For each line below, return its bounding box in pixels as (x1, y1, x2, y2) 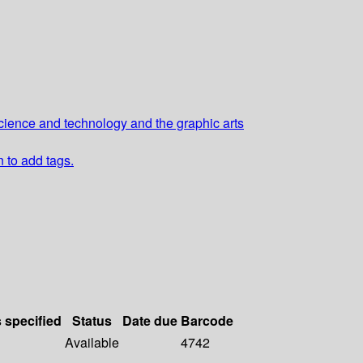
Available (65, 333, 119, 352)
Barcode (181, 311, 233, 331)
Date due (122, 311, 177, 331)
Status (72, 311, 112, 331)
